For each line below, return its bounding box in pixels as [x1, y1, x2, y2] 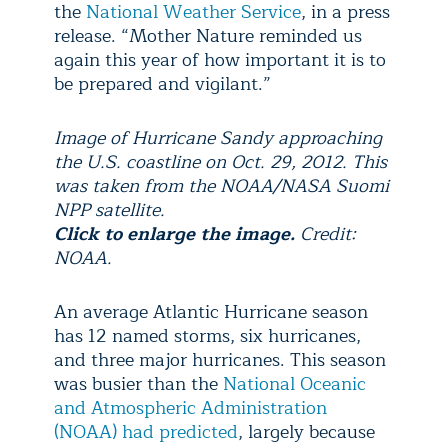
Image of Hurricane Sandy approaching [54, 123, 382, 153]
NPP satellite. [54, 195, 165, 225]
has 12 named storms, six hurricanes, [54, 321, 361, 351]
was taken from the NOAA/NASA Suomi [54, 171, 389, 201]
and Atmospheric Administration [54, 393, 327, 423]
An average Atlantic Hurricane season [54, 297, 368, 327]
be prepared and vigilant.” [54, 69, 271, 99]
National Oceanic [223, 369, 366, 399]
